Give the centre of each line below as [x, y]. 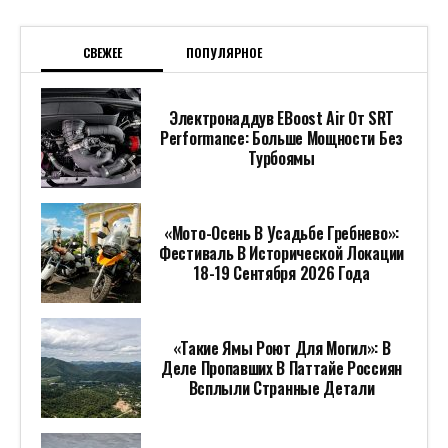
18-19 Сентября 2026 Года [281, 273]
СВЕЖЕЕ [102, 52]
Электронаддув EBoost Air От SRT [281, 118]
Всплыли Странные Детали [281, 388]
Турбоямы [281, 158]
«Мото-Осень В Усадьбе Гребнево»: [281, 233]
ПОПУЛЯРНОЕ [224, 52]
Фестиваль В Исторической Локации [281, 253]
